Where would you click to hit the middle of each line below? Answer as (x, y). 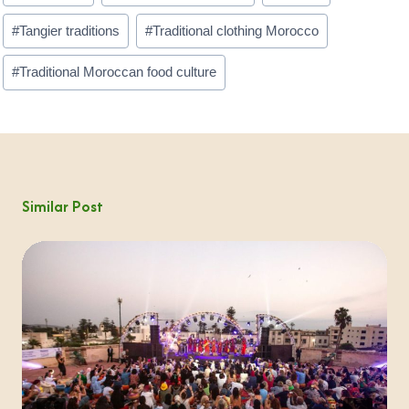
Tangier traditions (70, 30)
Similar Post (63, 206)
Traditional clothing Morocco (235, 30)
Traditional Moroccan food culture (118, 72)
